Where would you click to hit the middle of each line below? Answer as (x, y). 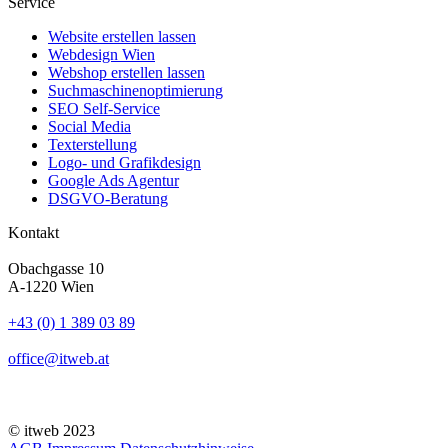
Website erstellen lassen (122, 36)
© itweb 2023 (51, 430)
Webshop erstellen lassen (126, 72)
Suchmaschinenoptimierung (135, 90)
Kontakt (33, 232)
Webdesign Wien (101, 54)
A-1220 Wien (51, 286)
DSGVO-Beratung (108, 198)
